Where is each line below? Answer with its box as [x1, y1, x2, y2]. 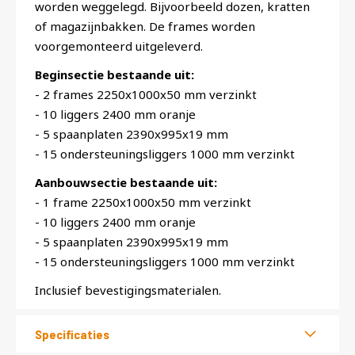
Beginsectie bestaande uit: [35, 66, 194, 82]
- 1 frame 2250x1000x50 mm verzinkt [35, 193, 251, 210]
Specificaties [35, 326, 109, 342]
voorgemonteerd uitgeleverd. [35, 37, 203, 54]
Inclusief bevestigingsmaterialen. [35, 281, 221, 298]
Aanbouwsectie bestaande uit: [35, 174, 217, 190]
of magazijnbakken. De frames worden [35, 17, 255, 34]
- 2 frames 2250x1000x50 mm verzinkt [35, 86, 257, 102]
